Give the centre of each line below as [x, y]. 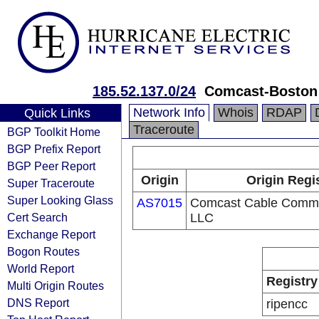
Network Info [169, 113]
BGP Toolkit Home [54, 132]
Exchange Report [51, 234]
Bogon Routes [43, 251]
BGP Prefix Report [54, 149]
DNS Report [38, 303]
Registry [292, 281]
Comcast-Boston [261, 91]
